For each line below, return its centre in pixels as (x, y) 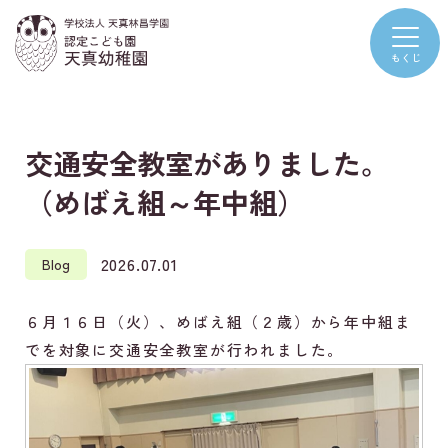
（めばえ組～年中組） (165, 202)
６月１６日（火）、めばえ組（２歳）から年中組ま (218, 321)
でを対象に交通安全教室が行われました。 (185, 349)
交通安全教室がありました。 (207, 163)
